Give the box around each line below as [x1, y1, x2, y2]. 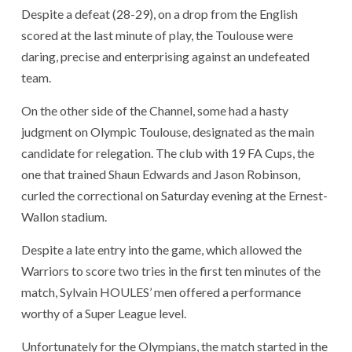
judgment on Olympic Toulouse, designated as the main [21, 124, 314, 140]
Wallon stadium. [21, 209, 107, 225]
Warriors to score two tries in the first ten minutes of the [21, 263, 321, 279]
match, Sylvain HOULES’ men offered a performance [21, 284, 301, 300]
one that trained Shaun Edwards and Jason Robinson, [21, 167, 300, 182]
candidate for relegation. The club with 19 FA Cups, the [21, 145, 314, 161]
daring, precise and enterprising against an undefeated [21, 49, 310, 64]
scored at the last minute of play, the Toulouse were [21, 27, 293, 43]
